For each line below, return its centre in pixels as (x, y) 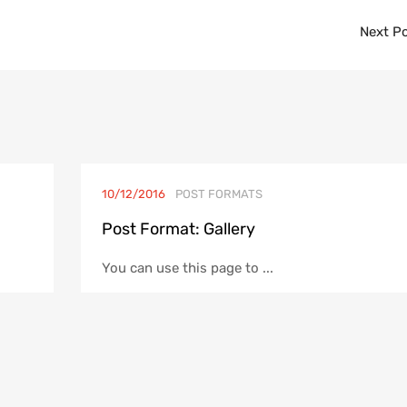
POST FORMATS (218, 194)
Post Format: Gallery (178, 228)
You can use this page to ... (187, 268)
